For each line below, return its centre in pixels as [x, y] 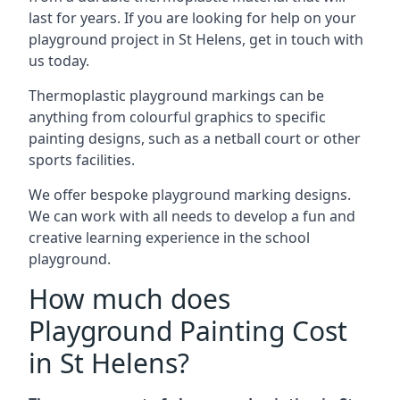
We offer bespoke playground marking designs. [190, 195]
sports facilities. [82, 160]
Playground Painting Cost [188, 331]
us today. [59, 61]
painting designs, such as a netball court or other [195, 138]
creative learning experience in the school [169, 237]
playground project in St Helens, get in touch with [196, 39]
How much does [129, 299]
